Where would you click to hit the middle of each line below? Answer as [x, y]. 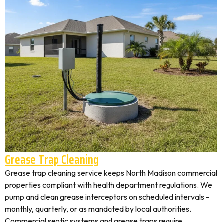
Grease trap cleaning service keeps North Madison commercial [111, 173]
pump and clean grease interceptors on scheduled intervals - [107, 197]
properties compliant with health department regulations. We [109, 185]
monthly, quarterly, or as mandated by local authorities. [98, 209]
